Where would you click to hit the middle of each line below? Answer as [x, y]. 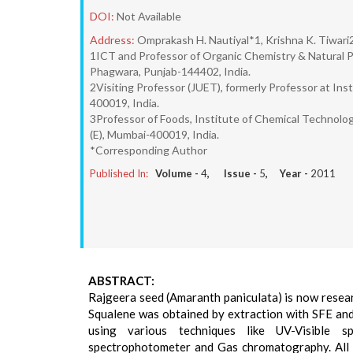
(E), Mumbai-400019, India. [154, 134]
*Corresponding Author [149, 150]
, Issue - [233, 173]
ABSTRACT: [121, 281]
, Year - [288, 173]
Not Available [149, 16]
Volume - [178, 173]
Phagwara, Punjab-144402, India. [170, 71]
